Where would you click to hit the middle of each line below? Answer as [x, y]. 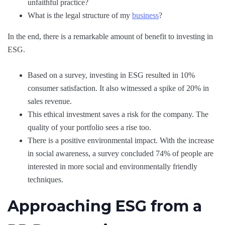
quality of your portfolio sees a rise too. [89, 127]
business [145, 15]
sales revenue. [50, 101]
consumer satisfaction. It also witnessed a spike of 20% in [118, 88]
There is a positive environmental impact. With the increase [121, 140]
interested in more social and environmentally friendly [113, 166]
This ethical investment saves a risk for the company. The [118, 114]
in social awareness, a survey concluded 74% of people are [121, 153]
